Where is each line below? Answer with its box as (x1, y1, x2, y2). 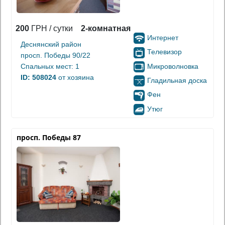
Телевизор (147, 48, 182, 56)
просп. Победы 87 (17, 132, 81, 142)
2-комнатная (81, 24, 131, 33)
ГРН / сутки (29, 24, 73, 33)
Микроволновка (147, 62, 198, 70)
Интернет (147, 34, 178, 42)
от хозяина (56, 73, 94, 82)
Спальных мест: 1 (21, 62, 79, 71)
